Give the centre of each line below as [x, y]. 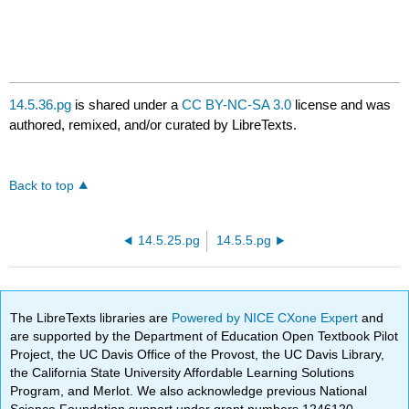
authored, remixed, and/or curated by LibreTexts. [153, 125]
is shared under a [127, 105]
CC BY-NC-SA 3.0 [237, 105]
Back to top [42, 186]
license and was [341, 105]
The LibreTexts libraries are [91, 317]
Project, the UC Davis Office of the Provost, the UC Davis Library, [198, 354]
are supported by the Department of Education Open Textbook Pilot [204, 336]
